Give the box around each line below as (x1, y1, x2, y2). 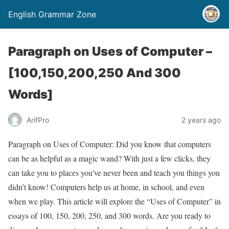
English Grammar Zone (8, 9, 96, 19)
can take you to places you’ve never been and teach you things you (8, 167, 220, 178)
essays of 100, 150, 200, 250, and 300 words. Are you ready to (8, 210, 211, 221)
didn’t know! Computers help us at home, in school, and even (8, 181, 204, 192)
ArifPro (27, 115, 49, 124)
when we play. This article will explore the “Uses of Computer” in (8, 196, 221, 207)
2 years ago (181, 115, 221, 124)
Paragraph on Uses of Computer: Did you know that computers (8, 139, 211, 149)
